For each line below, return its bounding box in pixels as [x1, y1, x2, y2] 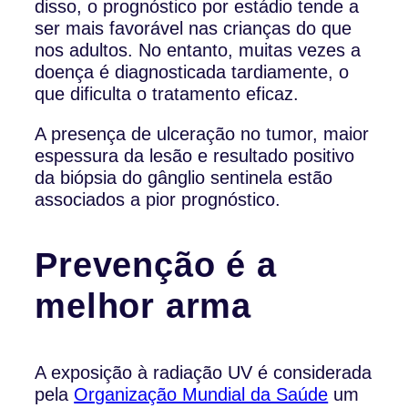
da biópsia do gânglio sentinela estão [35, 168, 333, 189]
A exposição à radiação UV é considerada [35, 362, 372, 383]
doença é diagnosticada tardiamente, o [35, 62, 350, 83]
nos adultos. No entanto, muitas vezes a [35, 40, 362, 61]
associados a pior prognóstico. [35, 189, 281, 210]
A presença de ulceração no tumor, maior [35, 124, 370, 145]
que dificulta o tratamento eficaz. [35, 84, 300, 105]
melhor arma [35, 287, 252, 326]
